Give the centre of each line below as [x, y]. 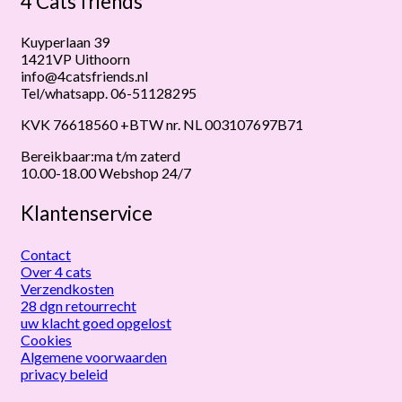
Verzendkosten [67, 288]
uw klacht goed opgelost [96, 322]
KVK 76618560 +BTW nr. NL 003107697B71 [162, 125]
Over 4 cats [56, 271]
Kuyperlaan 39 [65, 42]
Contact [46, 254]
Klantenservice [87, 214]
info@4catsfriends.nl [84, 76]
